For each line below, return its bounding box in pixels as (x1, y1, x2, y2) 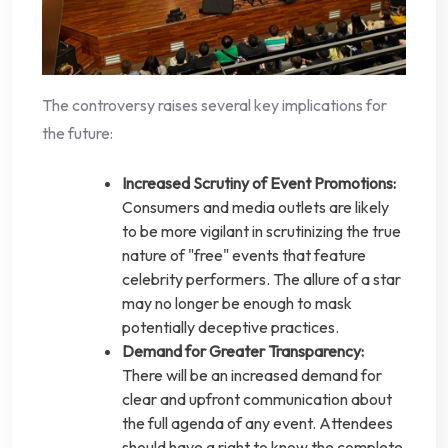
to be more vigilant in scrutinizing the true (122, 221, 401, 242)
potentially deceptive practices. (122, 317, 339, 338)
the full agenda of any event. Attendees (122, 413, 393, 434)
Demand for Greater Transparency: (122, 341, 364, 362)
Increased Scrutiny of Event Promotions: (122, 173, 396, 194)
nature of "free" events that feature (122, 245, 366, 266)
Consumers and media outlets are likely (122, 197, 389, 218)
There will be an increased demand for (122, 365, 382, 386)
